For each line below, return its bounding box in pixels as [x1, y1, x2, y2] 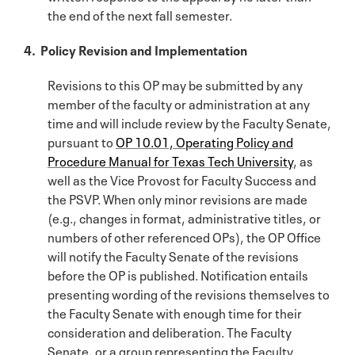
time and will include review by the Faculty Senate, [48, 112, 331, 132]
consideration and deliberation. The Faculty [48, 321, 292, 341]
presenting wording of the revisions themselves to [48, 283, 330, 303]
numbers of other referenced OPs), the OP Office [48, 226, 321, 246]
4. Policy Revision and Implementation [24, 39, 247, 59]
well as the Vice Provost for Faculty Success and [48, 169, 316, 189]
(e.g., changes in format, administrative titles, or [48, 207, 321, 227]
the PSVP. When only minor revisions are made [48, 188, 307, 208]
